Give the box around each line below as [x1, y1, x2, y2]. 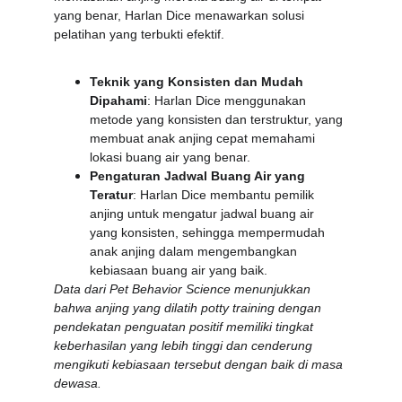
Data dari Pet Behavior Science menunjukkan [54, 282, 314, 296]
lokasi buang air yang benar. [90, 150, 250, 164]
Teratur [90, 188, 133, 202]
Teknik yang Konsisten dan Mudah [90, 74, 307, 89]
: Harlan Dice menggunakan [147, 93, 310, 108]
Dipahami [90, 93, 147, 108]
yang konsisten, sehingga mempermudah [90, 225, 328, 240]
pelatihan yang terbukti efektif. [54, 27, 224, 41]
